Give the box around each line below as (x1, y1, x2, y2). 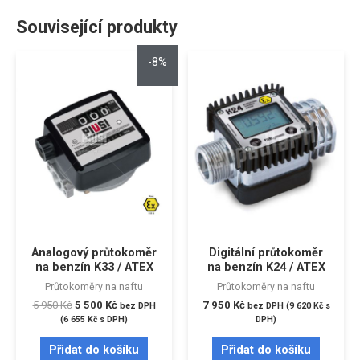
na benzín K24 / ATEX (207, 260, 325, 275)
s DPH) (97, 313, 128, 325)
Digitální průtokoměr (209, 245, 323, 260)
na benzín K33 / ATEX (35, 260, 153, 275)
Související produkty (16, 17, 178, 38)
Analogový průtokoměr (31, 245, 157, 260)
